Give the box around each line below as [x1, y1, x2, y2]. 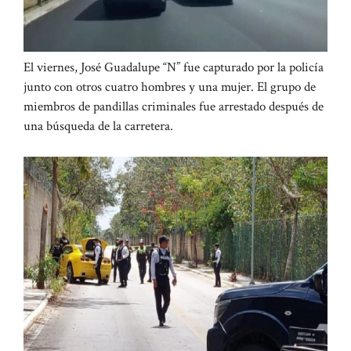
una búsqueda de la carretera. [24, 118, 173, 136]
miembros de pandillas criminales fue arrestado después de [24, 98, 324, 116]
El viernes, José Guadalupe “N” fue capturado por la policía [24, 59, 324, 77]
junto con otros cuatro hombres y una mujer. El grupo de [24, 78, 316, 96]
